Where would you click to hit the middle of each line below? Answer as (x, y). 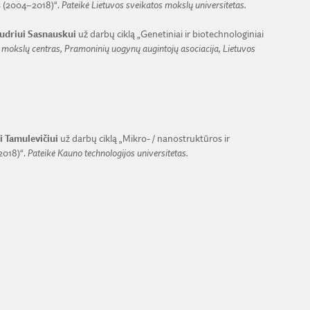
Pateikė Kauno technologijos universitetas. (108, 153)
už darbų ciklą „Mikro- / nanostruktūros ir (144, 139)
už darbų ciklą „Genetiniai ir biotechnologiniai (170, 34)
